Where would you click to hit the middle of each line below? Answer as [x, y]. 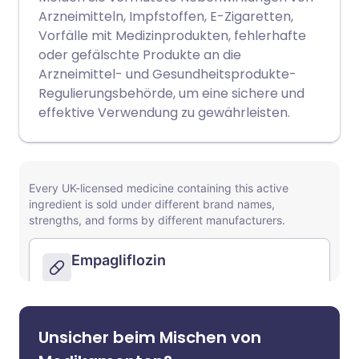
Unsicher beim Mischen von [150, 337]
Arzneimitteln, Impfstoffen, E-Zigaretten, [166, 16]
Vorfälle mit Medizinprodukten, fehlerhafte [172, 36]
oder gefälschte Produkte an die [140, 55]
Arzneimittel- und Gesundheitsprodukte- [167, 74]
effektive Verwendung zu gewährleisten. [164, 113]
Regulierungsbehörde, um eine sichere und [171, 93]
